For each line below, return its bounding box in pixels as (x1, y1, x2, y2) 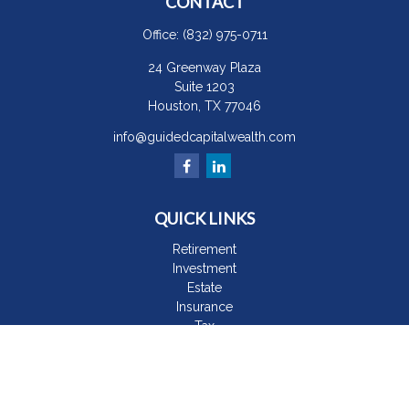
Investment (173, 261, 236, 276)
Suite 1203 (174, 79, 235, 94)
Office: (142, 27, 183, 42)
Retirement (173, 242, 236, 257)
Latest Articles (163, 376, 246, 391)
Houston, (148, 99, 201, 113)
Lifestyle (180, 357, 229, 372)
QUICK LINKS (154, 208, 255, 228)
